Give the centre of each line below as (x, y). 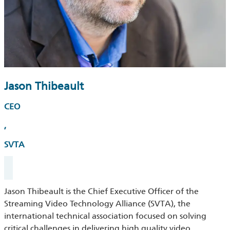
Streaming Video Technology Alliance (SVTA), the (97, 204)
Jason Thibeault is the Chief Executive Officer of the (101, 191)
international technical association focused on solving (105, 216)
